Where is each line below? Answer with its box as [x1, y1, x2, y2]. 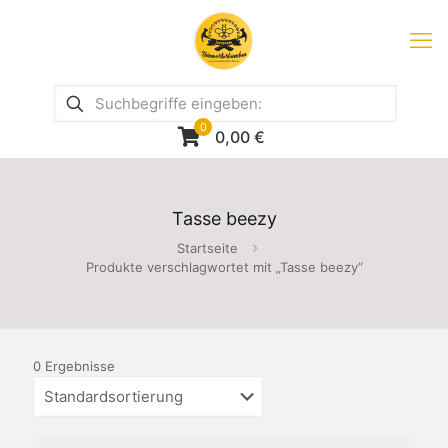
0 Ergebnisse [33, 358, 115, 374]
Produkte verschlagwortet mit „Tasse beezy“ [85, 259, 363, 275]
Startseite [177, 240, 238, 256]
